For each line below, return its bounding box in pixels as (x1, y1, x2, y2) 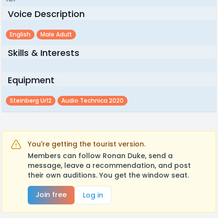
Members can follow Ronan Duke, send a (28, 151, 173, 161)
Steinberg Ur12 (10, 96, 52, 105)
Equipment (8, 74, 54, 86)
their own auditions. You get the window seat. (28, 170, 189, 180)
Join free (36, 190, 67, 200)
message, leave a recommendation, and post (28, 161, 191, 170)
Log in (83, 190, 103, 200)
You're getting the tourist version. (28, 139, 145, 149)
